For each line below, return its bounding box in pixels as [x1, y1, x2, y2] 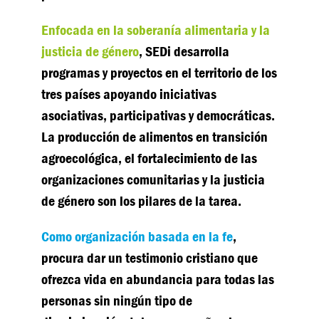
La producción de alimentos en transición [41, 127, 268, 146]
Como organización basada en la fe [41, 227, 234, 246]
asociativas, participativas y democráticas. [41, 106, 276, 125]
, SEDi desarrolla [139, 42, 230, 61]
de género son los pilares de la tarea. [41, 192, 242, 210]
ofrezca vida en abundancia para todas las [41, 270, 275, 288]
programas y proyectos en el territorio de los [41, 63, 278, 82]
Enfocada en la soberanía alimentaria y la [41, 21, 271, 39]
